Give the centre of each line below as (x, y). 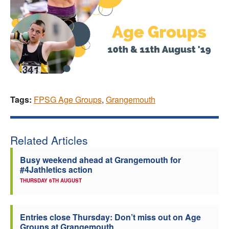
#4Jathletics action (56, 169)
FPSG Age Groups (68, 99)
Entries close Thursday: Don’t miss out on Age (110, 217)
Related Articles (49, 140)
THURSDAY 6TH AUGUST (51, 180)
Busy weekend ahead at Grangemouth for (100, 159)
